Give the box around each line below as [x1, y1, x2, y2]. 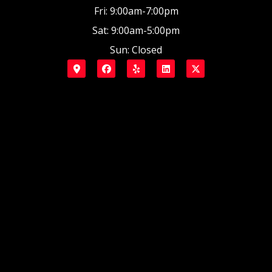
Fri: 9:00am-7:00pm [93, 4, 178, 18]
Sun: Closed [110, 43, 162, 57]
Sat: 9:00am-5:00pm [92, 24, 180, 38]
